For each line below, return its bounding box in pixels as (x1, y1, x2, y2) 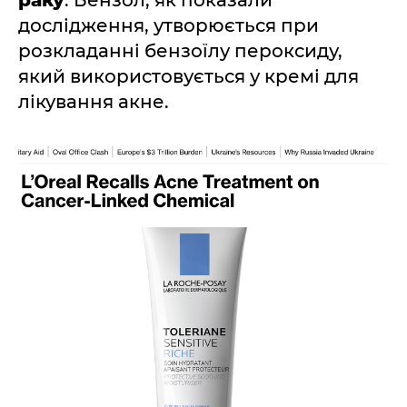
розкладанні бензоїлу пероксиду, (18, 40, 342, 62)
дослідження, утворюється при (18, 15, 319, 36)
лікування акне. (18, 91, 169, 113)
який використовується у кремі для (18, 65, 359, 87)
